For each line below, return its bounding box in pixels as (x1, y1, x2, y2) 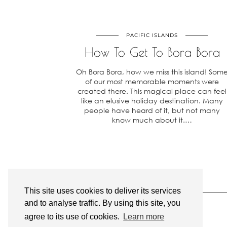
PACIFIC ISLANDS (126, 32, 178, 39)
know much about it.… (112, 116, 192, 124)
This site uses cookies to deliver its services (24, 186, 181, 196)
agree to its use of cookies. (24, 212, 122, 221)
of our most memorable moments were (85, 77, 219, 86)
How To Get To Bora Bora (84, 45, 220, 59)
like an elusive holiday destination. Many (81, 96, 223, 105)
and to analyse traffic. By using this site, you (24, 199, 180, 208)
